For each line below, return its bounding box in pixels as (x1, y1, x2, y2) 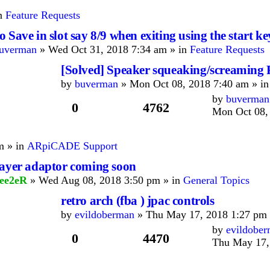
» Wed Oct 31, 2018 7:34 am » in (37, 43, 190, 55)
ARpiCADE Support (27, 140, 118, 152)
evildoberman (75, 209, 134, 221)
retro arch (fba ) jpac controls (61, 193, 215, 208)
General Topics (183, 174, 250, 186)
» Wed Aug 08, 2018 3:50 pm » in (27, 174, 183, 186)
